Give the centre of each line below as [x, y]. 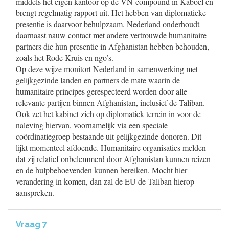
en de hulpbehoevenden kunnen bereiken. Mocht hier [101, 170]
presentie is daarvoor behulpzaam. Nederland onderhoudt [108, 24]
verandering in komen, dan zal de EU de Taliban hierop [105, 181]
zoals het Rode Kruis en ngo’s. [65, 58]
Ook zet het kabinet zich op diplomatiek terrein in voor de [108, 114]
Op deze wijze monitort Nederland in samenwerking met [107, 69]
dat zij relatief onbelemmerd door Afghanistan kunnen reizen [113, 159]
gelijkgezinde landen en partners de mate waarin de [98, 80]
